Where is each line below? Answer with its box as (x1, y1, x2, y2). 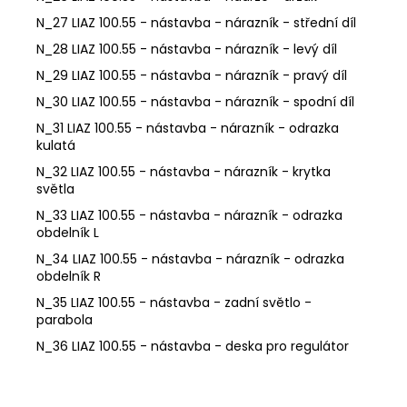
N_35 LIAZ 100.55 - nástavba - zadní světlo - (36, 293, 312, 312)
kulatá (36, 135, 75, 154)
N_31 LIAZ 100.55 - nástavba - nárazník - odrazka (36, 118, 339, 137)
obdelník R (36, 266, 101, 285)
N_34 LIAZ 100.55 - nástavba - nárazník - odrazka (36, 249, 344, 268)
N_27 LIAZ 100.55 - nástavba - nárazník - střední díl (36, 13, 356, 32)
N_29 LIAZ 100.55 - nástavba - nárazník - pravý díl (36, 65, 347, 84)
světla (36, 179, 74, 198)
